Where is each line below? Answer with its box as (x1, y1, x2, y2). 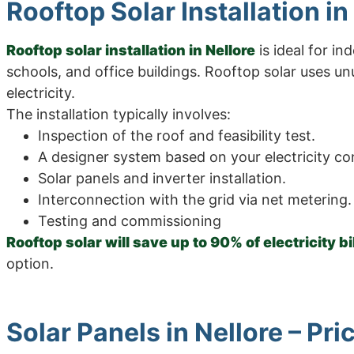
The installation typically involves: (6, 105, 231, 122)
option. (6, 254, 54, 272)
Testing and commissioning (38, 212, 221, 229)
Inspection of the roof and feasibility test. (38, 126, 315, 144)
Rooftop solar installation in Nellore (6, 41, 255, 58)
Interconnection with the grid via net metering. (38, 190, 352, 208)
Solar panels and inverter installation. (38, 169, 286, 186)
